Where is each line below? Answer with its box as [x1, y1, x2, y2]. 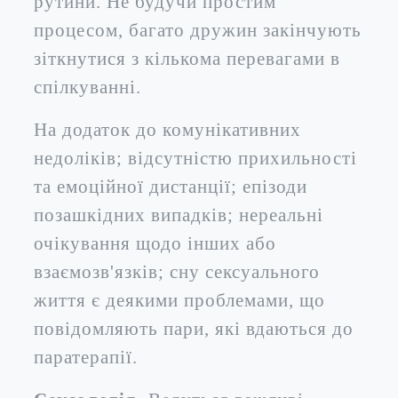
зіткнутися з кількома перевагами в [34, 48, 340, 68]
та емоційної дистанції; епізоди [34, 176, 307, 196]
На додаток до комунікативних [34, 119, 301, 139]
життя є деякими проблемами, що [34, 290, 325, 310]
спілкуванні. [34, 76, 141, 97]
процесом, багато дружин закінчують [34, 20, 362, 40]
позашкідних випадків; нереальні [34, 204, 323, 225]
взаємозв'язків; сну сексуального [34, 261, 320, 282]
